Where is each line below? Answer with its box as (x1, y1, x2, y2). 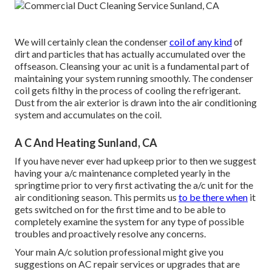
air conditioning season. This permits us (15, 191, 178, 203)
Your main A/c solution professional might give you (15, 245, 223, 257)
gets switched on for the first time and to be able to (15, 203, 226, 215)
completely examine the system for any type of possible (15, 215, 244, 227)
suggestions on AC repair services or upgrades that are (15, 257, 240, 270)
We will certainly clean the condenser (15, 35, 169, 47)
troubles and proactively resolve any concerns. (15, 227, 206, 239)
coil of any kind (169, 35, 232, 47)
